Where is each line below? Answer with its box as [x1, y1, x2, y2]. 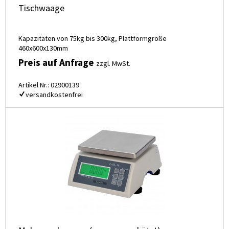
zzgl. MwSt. [96, 59, 130, 68]
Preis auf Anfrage [18, 56, 96, 69]
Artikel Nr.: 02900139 [18, 80, 79, 90]
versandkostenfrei [26, 90, 83, 100]
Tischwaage [18, 2, 64, 14]
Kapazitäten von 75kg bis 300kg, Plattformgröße [18, 34, 167, 43]
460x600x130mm [18, 43, 68, 53]
